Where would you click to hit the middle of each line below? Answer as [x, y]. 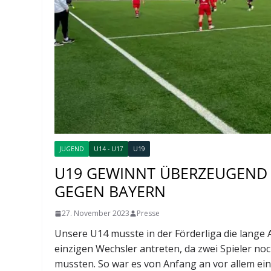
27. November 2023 [96, 214]
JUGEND [72, 149]
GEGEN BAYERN [110, 191]
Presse [149, 214]
